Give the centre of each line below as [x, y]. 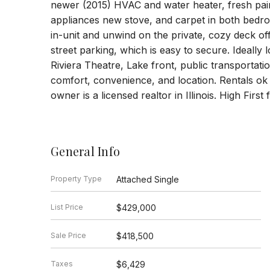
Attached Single [147, 179]
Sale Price [68, 235]
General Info [85, 151]
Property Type [76, 178]
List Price [67, 207]
